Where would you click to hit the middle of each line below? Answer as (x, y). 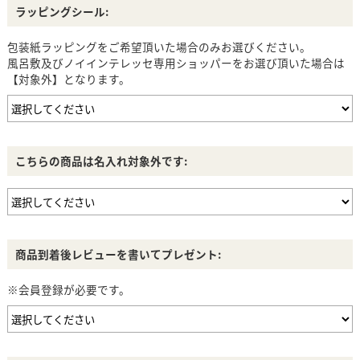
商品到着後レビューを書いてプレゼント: (118, 254)
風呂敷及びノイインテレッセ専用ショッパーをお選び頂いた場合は (176, 63)
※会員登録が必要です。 (68, 290)
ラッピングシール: (61, 12)
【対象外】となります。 (68, 79)
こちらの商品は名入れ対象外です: (101, 161)
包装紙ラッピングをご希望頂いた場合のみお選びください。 (159, 47)
